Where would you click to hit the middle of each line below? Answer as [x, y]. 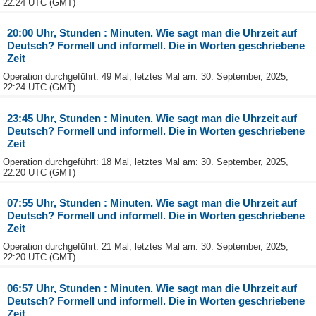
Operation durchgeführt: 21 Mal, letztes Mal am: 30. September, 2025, [146, 247]
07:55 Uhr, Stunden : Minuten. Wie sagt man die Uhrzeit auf [152, 203]
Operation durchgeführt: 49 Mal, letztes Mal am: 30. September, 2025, [146, 77]
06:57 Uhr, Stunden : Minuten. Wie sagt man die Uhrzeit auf [152, 288]
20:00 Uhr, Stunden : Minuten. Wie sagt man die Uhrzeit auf [152, 32]
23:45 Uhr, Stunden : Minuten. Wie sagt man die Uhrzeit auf [152, 118]
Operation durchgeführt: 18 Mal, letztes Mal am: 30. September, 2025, [146, 162]
